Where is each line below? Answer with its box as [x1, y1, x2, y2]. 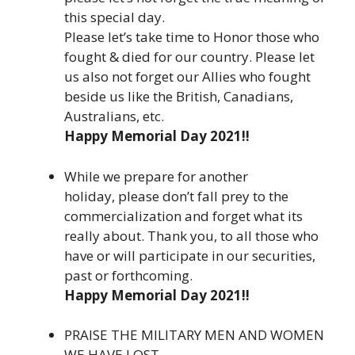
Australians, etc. [64, 107, 164, 126]
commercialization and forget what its [64, 206, 303, 225]
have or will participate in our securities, [64, 246, 315, 265]
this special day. [64, 8, 165, 27]
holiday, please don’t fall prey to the [64, 186, 288, 205]
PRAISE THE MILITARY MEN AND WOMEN [64, 326, 324, 345]
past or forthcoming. [64, 265, 193, 284]
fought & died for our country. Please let [64, 48, 315, 67]
